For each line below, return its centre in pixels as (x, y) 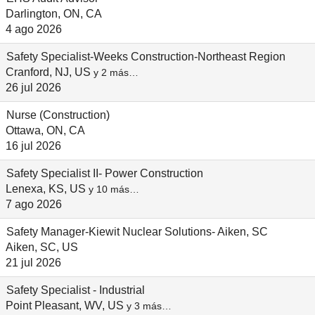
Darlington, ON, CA (54, 14)
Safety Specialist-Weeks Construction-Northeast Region (146, 57)
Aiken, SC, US (42, 247)
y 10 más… (114, 190)
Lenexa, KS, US (47, 189)
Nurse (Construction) (58, 115)
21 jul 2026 (33, 263)
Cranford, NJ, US (50, 72)
